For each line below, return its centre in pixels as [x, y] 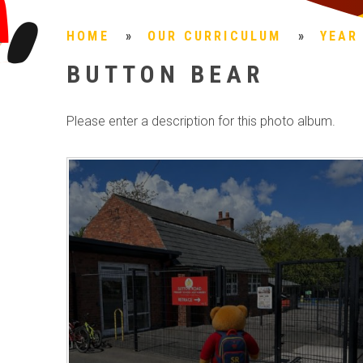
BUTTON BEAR [165, 74]
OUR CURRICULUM [214, 36]
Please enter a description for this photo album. [201, 121]
